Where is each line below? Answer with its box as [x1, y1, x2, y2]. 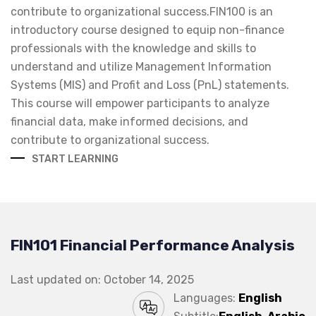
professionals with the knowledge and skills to [11, 41, 256, 55]
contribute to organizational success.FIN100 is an [11, 4, 273, 18]
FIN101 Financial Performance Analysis [11, 236, 295, 254]
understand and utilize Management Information [11, 59, 272, 73]
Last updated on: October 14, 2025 [11, 272, 194, 286]
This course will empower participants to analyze [11, 96, 269, 110]
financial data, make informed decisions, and [11, 114, 248, 128]
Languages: [174, 291, 238, 305]
